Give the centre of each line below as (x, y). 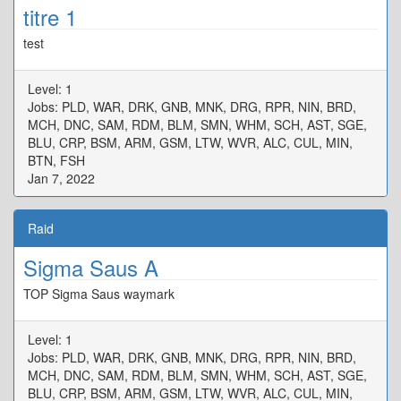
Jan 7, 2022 (61, 178)
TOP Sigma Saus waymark (99, 294)
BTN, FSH (56, 160)
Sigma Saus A (91, 267)
